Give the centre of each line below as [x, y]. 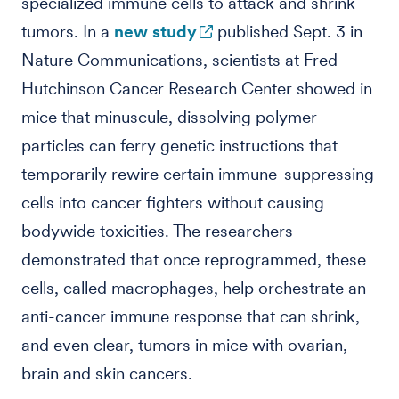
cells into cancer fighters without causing [173, 203]
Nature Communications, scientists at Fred [179, 60]
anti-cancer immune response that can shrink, [191, 317]
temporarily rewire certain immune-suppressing [198, 174]
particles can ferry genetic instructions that [179, 146]
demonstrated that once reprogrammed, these [194, 260]
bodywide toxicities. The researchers [157, 231]
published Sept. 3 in [288, 32]
